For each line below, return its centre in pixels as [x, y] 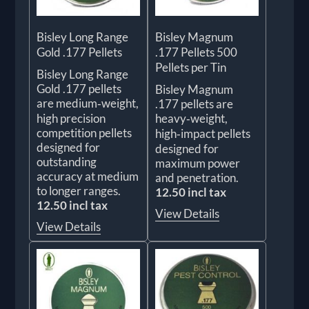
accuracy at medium [88, 176]
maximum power [198, 163]
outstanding [67, 161]
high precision [71, 118]
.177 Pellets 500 [196, 52]
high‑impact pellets [203, 133]
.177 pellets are [194, 103]
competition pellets [84, 132]
